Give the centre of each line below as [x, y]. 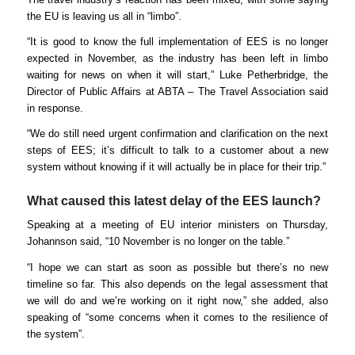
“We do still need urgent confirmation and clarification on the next [177, 134]
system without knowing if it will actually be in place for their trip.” [176, 167]
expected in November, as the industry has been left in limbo [177, 59]
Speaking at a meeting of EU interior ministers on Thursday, [177, 225]
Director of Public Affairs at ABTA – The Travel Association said [177, 92]
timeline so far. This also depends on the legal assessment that [177, 284]
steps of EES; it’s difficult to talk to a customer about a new [177, 151]
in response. [55, 109]
